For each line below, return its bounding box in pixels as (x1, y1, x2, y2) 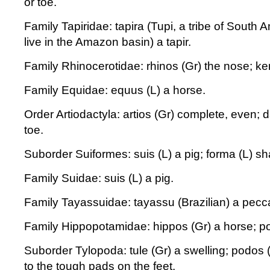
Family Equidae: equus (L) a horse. (24, 84, 206, 96)
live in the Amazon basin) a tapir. (24, 36, 191, 48)
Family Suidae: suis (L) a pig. (24, 172, 174, 184)
